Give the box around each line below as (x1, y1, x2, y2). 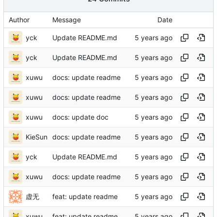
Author (9, 15, 30, 24)
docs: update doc (52, 113, 108, 122)
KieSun (26, 133, 47, 141)
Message (52, 15, 81, 24)
